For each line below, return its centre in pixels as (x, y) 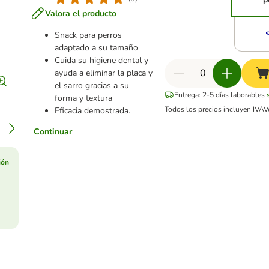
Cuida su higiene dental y (101, 60)
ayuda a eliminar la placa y (103, 73)
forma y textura (83, 98)
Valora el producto (80, 13)
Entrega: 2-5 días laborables (219, 95)
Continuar (53, 132)
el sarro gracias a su (92, 86)
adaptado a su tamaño (96, 48)
